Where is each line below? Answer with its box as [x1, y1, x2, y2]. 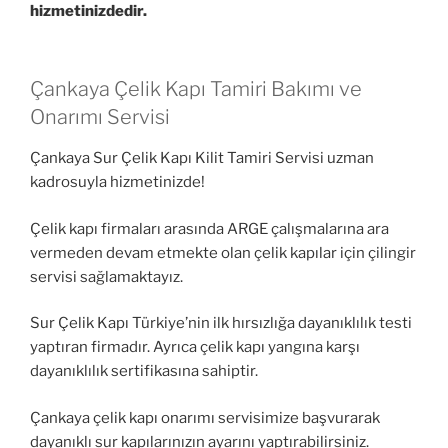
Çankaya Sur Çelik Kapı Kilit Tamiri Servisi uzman [30, 149, 374, 168]
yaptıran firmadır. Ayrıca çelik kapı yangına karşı [30, 338, 360, 357]
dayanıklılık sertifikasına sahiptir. [30, 362, 258, 381]
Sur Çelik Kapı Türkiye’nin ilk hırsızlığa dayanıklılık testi [30, 314, 412, 333]
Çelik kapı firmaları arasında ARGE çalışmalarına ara [30, 219, 389, 238]
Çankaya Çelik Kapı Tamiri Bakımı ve [30, 77, 362, 102]
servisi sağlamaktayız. [30, 267, 183, 286]
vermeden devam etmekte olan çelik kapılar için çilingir [30, 243, 416, 262]
